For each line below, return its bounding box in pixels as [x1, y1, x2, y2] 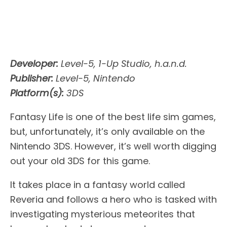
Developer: [10, 57, 58, 70]
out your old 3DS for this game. [10, 154, 150, 167]
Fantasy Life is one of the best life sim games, [10, 110, 216, 123]
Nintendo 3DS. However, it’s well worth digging [10, 139, 216, 153]
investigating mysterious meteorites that [10, 207, 195, 220]
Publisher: [10, 71, 53, 85]
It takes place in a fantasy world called [10, 178, 185, 191]
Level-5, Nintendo [53, 71, 135, 85]
